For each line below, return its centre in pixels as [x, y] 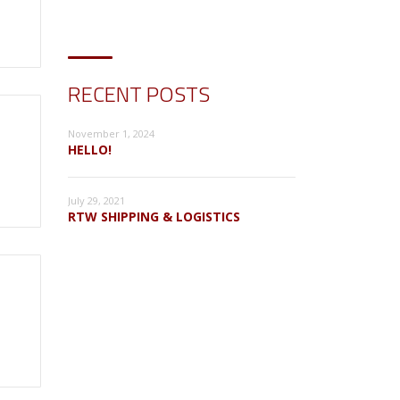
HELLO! [90, 149]
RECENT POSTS [139, 93]
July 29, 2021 [96, 200]
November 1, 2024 [111, 133]
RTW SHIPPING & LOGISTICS [154, 216]
